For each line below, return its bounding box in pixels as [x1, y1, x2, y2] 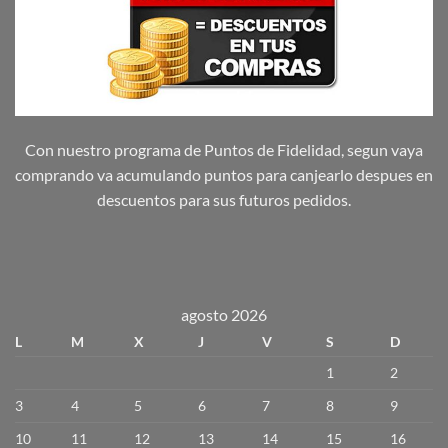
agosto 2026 [181, 305, 267, 325]
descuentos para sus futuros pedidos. [97, 189, 351, 209]
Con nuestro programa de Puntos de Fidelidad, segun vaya [25, 139, 423, 159]
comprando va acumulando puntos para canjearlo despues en [15, 164, 433, 184]
